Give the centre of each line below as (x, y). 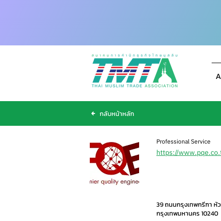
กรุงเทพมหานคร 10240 (187, 213)
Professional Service (184, 141)
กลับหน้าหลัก (117, 113)
